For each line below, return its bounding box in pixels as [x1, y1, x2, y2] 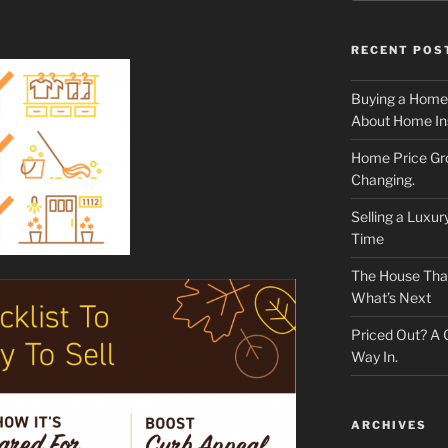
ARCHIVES [350, 418, 427, 433]
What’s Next [350, 289, 431, 307]
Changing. [350, 171, 415, 189]
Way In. [350, 348, 398, 366]
